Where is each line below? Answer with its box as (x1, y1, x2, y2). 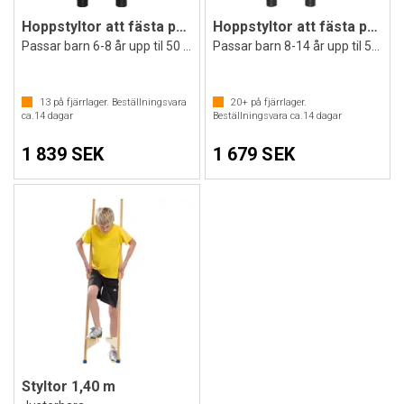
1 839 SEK (22, 143, 105, 165)
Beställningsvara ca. (212, 110, 303, 122)
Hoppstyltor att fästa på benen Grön (176, 18, 187, 35)
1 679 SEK (212, 143, 295, 165)
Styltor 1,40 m (22, 378, 115, 395)
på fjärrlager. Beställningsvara (50, 96, 187, 108)
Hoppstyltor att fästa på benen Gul (366, 18, 378, 35)
